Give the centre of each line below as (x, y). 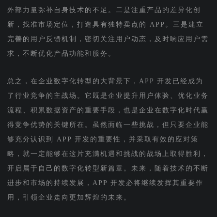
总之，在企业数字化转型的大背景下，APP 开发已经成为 (105, 81)
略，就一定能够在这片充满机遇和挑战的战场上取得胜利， (108, 154)
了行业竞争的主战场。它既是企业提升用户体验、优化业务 (108, 95)
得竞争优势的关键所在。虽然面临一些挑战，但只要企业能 (108, 124)
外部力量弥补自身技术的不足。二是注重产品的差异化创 (104, 10)
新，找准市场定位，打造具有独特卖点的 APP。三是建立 (105, 24)
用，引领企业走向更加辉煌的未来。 (69, 197)
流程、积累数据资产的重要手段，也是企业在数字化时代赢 (108, 110)
